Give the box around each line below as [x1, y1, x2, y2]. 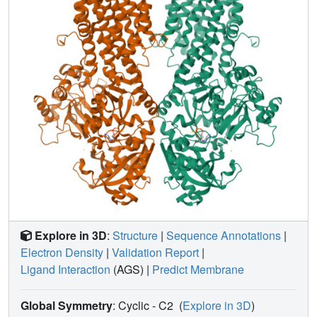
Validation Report [112, 244, 199, 261]
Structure [113, 227, 158, 244]
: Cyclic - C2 [113, 297, 176, 314]
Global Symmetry [21, 297, 113, 314]
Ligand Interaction [21, 261, 110, 278]
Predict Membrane [152, 261, 244, 278]
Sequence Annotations [166, 227, 281, 244]
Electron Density [21, 244, 103, 261]
